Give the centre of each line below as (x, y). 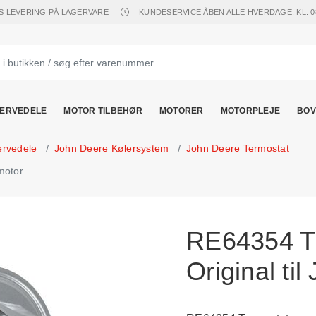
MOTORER (181, 111)
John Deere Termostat (237, 148)
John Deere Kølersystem (111, 148)
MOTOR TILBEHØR (103, 111)
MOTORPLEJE (250, 111)
